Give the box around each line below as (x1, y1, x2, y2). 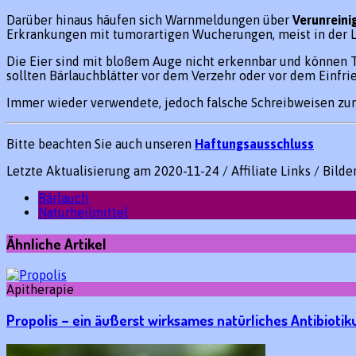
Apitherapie (6, 281, 74, 296)
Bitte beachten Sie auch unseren (6, 137, 195, 152)
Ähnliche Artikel (6, 234, 106, 253)
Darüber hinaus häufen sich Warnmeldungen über (6, 13, 292, 28)
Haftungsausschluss (195, 137, 314, 152)
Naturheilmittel (38, 205, 128, 220)
